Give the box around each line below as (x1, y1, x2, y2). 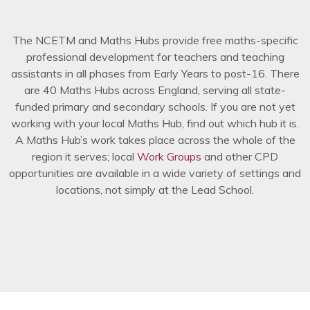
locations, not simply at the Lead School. (56, 183, 254, 197)
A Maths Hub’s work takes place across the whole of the (15, 133, 295, 147)
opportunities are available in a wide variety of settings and (9, 166, 301, 181)
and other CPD (201, 149, 278, 164)
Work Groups (137, 149, 201, 164)
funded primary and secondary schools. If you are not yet (15, 100, 295, 114)
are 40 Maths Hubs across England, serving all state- (24, 83, 286, 98)
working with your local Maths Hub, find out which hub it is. (11, 116, 299, 131)
